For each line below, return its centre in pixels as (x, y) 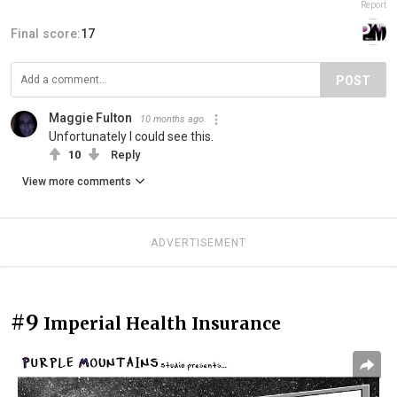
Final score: (46, 33)
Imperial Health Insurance (162, 323)
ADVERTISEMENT (198, 242)
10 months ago (172, 119)
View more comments (77, 181)
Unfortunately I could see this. (131, 136)
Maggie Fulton (90, 117)
